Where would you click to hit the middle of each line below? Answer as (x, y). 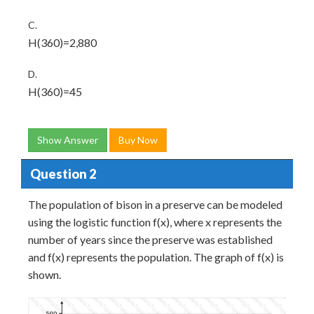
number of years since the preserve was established (150, 239)
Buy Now (138, 140)
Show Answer (68, 140)
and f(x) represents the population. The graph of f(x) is (156, 257)
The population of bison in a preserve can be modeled (155, 204)
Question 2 (63, 173)
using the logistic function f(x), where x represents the (155, 222)
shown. (45, 274)
